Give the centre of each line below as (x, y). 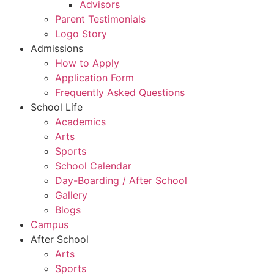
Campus (50, 225)
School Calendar (93, 166)
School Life (57, 107)
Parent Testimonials (100, 19)
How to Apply (87, 63)
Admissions (57, 49)
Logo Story (81, 34)
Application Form (94, 78)
